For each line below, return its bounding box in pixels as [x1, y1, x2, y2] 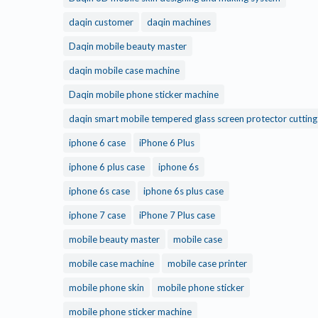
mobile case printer [168, 258, 247, 269]
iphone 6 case [69, 137, 126, 148]
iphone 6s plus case [143, 185, 224, 197]
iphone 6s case [69, 185, 130, 197]
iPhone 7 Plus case [139, 209, 215, 221]
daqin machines [147, 16, 211, 28]
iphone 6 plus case [69, 161, 145, 172]
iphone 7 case [69, 209, 126, 221]
